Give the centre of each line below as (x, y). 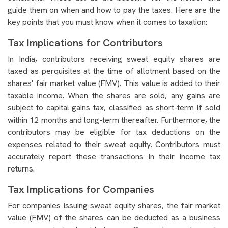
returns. (21, 169)
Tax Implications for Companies (81, 190)
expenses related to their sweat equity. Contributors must (114, 145)
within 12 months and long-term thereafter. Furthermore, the (114, 120)
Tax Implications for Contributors (85, 43)
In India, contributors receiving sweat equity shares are (114, 59)
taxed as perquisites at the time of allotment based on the (114, 71)
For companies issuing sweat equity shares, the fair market (114, 206)
